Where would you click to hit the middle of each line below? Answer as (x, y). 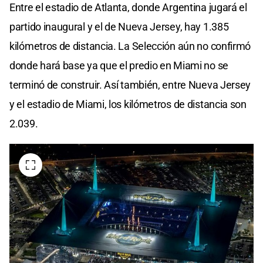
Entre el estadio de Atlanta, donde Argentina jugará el (128, 8)
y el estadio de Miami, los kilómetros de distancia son (128, 104)
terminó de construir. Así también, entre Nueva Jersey (130, 85)
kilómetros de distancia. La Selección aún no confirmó (130, 46)
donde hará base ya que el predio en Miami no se (119, 66)
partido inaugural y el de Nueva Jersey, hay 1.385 (119, 27)
